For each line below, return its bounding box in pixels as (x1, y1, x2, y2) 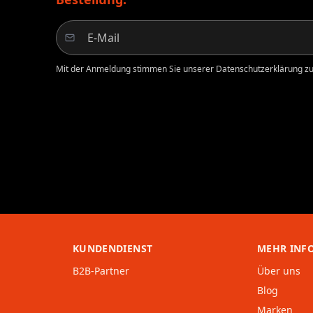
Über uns (257, 264, 300, 278)
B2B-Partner (73, 264, 129, 278)
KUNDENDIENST (73, 242, 153, 256)
